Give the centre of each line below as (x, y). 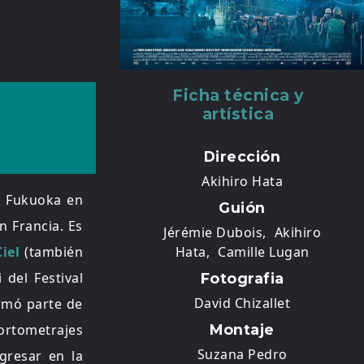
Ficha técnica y (238, 95)
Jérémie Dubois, (215, 232)
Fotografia (242, 278)
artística (238, 114)
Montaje (242, 329)
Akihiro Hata (242, 181)
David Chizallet (242, 303)
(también (52, 252)
